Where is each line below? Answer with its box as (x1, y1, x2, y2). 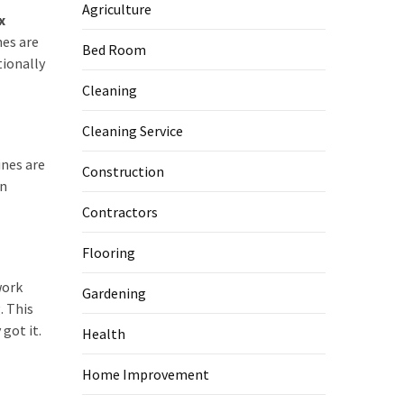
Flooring (82, 243, 135, 262)
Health (82, 325, 125, 344)
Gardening (82, 284, 146, 303)
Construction (82, 162, 164, 181)
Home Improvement (82, 365, 209, 384)
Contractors (82, 203, 158, 222)
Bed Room (82, 41, 146, 60)
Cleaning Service (82, 122, 183, 141)
